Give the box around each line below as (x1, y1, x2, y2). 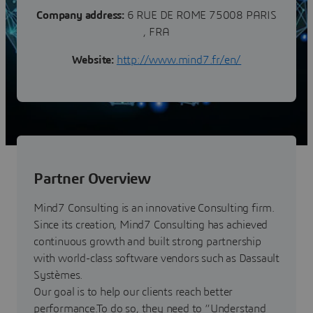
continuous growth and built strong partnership (34, 235, 261, 247)
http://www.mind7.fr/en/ (116, 54, 242, 66)
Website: (71, 54, 115, 66)
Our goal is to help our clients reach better (34, 286, 233, 298)
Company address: (36, 9, 124, 21)
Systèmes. (34, 269, 83, 281)
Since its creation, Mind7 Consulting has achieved (34, 219, 268, 231)
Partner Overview (34, 170, 151, 187)
